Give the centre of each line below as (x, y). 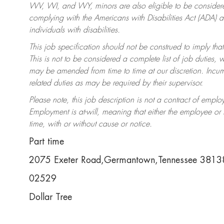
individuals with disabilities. (74, 30)
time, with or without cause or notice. (90, 124)
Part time (46, 142)
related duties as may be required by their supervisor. (116, 83)
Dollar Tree (50, 197)
